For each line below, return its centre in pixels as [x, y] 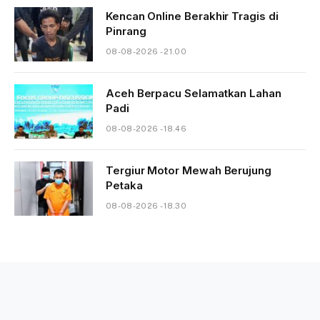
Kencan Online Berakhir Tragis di [192, 16]
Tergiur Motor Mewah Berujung [189, 171]
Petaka [124, 186]
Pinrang [126, 31]
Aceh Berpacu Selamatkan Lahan [194, 94]
